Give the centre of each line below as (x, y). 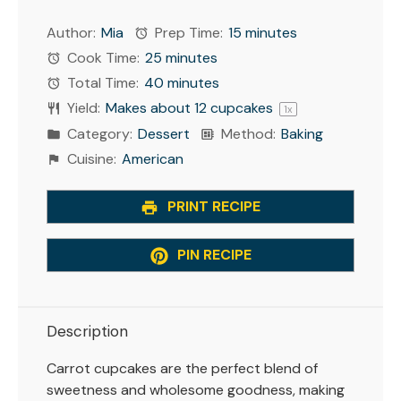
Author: (71, 33)
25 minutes (182, 58)
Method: (247, 134)
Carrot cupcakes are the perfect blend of (182, 368)
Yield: (82, 108)
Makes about (150, 108)
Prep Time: (188, 33)
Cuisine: (90, 159)
